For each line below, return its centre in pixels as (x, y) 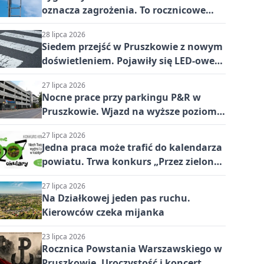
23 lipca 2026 (63, 236)
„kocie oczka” (73, 75)
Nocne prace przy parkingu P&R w (121, 97)
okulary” (62, 176)
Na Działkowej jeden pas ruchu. (116, 198)
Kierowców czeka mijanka (103, 212)
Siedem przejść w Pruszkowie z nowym (132, 46)
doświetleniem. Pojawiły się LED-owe (128, 60)
